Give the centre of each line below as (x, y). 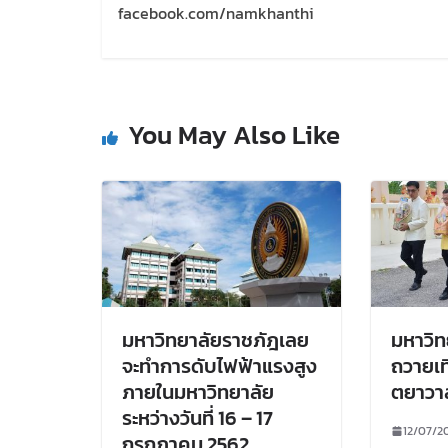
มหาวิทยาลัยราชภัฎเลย (215, 339)
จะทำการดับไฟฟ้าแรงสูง (219, 365)
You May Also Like (234, 135)
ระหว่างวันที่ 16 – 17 (197, 417)
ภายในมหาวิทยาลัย (198, 391)
